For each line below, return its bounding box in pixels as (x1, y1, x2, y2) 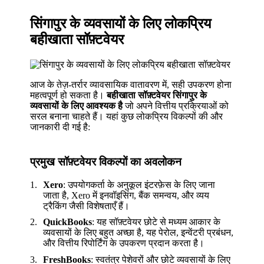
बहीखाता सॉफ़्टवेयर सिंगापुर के (107, 90, 207, 101)
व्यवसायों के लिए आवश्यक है (30, 101, 123, 111)
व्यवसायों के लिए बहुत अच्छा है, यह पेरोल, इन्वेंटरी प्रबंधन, (43, 227, 234, 238)
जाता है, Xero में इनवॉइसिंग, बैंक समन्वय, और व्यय (43, 190, 210, 200)
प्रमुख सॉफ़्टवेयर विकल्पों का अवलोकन (30, 156, 182, 169)
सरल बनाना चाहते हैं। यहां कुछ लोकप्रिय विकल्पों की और (30, 111, 223, 122)
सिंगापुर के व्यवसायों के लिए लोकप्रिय (30, 16, 212, 32)
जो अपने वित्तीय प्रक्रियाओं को (123, 101, 229, 111)
